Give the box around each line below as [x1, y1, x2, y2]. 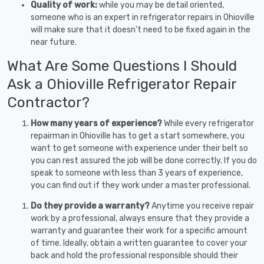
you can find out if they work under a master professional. [31, 180, 250, 190]
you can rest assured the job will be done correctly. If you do [31, 155, 257, 166]
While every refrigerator [164, 118, 254, 128]
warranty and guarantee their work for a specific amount [31, 225, 247, 236]
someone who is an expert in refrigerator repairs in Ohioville [31, 12, 255, 22]
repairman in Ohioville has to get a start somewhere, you [31, 130, 245, 141]
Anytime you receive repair [151, 200, 254, 211]
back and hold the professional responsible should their [31, 250, 238, 260]
